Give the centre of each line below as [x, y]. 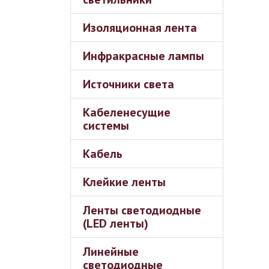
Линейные [111, 252]
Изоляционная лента [140, 28]
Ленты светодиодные [142, 210]
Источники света [128, 84]
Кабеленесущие [127, 112]
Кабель [103, 154]
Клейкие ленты [124, 182]
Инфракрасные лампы [144, 56]
